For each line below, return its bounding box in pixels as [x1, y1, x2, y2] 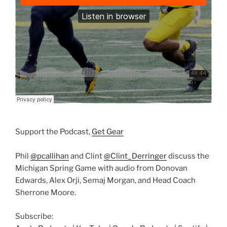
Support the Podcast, [15, 127, 92, 137]
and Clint [69, 152, 104, 161]
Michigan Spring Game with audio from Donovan [15, 164, 187, 173]
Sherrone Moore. [15, 188, 76, 198]
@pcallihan [30, 152, 69, 161]
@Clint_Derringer [104, 152, 167, 161]
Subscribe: [15, 211, 53, 221]
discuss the [167, 152, 209, 161]
